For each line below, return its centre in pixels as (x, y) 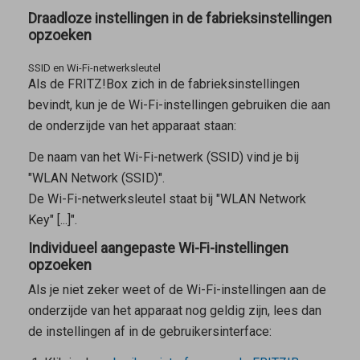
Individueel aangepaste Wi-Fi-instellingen (158, 248)
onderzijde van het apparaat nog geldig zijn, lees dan (174, 311)
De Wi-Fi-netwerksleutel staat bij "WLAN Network (167, 199)
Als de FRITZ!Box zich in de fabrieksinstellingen (164, 84)
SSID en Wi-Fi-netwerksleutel (94, 68)
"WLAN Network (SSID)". (96, 178)
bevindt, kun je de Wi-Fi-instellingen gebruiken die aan (179, 105)
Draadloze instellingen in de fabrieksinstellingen (180, 18)
